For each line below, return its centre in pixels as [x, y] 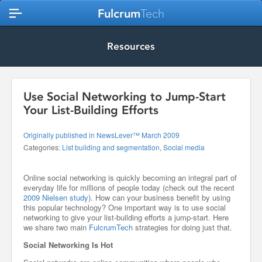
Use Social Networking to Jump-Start [125, 96]
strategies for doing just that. [182, 227]
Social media [184, 147]
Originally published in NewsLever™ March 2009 [101, 135]
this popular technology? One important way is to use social [125, 207]
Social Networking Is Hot [68, 245]
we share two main [56, 227]
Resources [131, 46]
